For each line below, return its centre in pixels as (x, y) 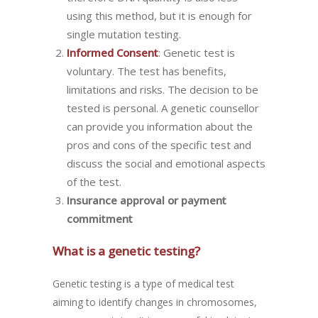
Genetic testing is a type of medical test (143, 283)
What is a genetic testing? (126, 251)
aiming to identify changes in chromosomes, (155, 302)
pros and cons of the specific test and (159, 144)
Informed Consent (113, 52)
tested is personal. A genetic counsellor (163, 108)
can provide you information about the (160, 126)
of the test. (94, 181)
